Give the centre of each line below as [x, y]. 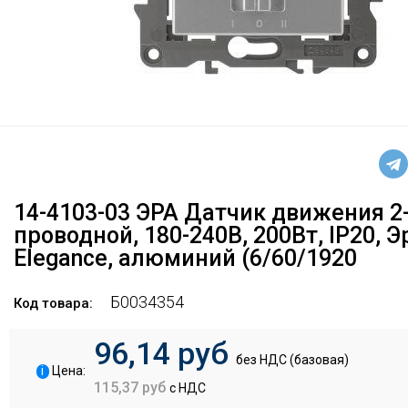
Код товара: [55, 303]
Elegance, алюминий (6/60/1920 [185, 258]
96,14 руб [165, 353]
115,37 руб [132, 388]
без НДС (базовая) [292, 360]
